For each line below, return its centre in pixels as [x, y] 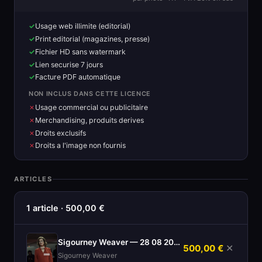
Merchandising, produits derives [89, 120]
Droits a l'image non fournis [80, 146]
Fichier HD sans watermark [80, 51]
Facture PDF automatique [78, 77]
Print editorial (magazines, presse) [92, 39]
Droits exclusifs [61, 133]
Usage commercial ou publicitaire [92, 107]
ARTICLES [33, 179]
